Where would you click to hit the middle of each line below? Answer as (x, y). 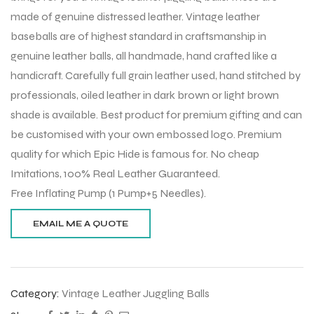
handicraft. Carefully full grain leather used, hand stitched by (156, 76)
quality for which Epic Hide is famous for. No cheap (135, 154)
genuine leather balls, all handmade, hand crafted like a (144, 56)
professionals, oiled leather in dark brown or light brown (145, 95)
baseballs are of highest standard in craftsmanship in (138, 36)
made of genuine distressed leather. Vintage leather (135, 17)
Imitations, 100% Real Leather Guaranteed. (115, 174)
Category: (36, 293)
